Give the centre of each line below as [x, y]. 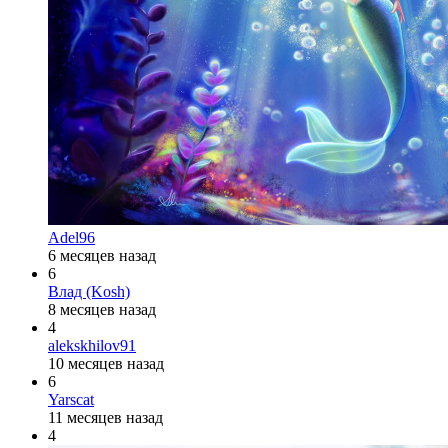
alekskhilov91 [92, 345]
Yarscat [71, 399]
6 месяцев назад [102, 255]
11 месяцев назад [105, 417]
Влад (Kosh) [89, 291]
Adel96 [71, 237]
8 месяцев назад [102, 309]
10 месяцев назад [106, 363]
